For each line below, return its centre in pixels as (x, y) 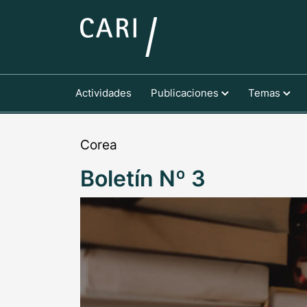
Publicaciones (186, 93)
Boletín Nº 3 (143, 179)
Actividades (103, 93)
